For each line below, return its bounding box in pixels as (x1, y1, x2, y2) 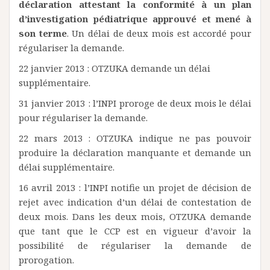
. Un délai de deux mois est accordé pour (66, 27, 252, 39)
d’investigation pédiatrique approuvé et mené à (19, 12, 251, 25)
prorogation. (19, 253, 74, 266)
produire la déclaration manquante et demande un (19, 146, 251, 159)
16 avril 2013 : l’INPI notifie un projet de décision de (19, 181, 251, 193)
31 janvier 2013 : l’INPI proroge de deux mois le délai (19, 96, 251, 109)
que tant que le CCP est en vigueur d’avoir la (19, 224, 251, 237)
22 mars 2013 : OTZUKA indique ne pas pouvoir (19, 131, 251, 144)
